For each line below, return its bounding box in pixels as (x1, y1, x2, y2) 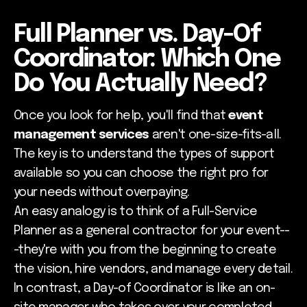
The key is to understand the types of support (14, 147, 275, 160)
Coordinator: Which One (14, 47, 281, 72)
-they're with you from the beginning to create (14, 243, 276, 256)
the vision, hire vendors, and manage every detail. (14, 262, 293, 275)
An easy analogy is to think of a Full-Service (14, 205, 258, 218)
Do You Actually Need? (14, 71, 267, 97)
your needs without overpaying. (14, 186, 190, 199)
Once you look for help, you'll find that (14, 109, 229, 122)
